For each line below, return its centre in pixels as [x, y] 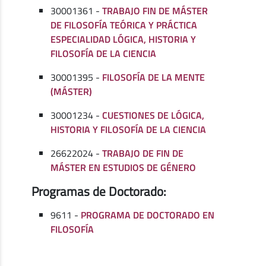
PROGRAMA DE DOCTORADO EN [148, 215]
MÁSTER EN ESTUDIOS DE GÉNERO [123, 167]
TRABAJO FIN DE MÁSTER [155, 10]
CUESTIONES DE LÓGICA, [153, 115]
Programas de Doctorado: [99, 191]
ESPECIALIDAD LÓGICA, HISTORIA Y [123, 39]
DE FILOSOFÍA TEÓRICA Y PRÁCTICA [124, 25]
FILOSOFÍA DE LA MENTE [154, 77]
